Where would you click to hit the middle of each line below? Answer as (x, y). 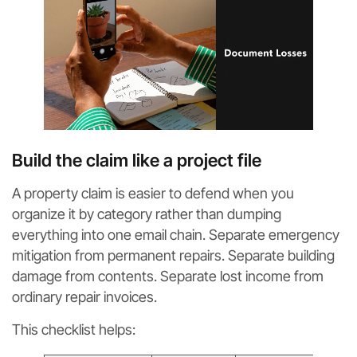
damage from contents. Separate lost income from (168, 277)
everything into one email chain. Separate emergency (176, 235)
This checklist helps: (74, 330)
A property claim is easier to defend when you (153, 194)
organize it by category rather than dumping (147, 214)
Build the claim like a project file (137, 161)
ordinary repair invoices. (84, 297)
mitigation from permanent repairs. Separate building (173, 256)
